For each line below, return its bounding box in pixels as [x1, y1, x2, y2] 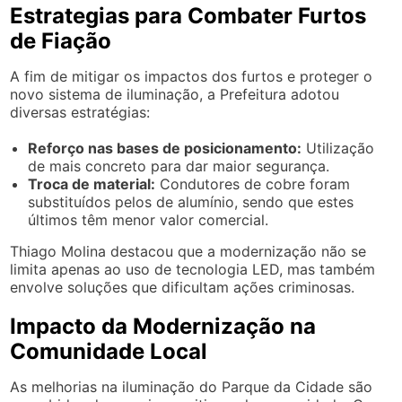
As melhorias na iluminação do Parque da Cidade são [10, 378, 373, 396]
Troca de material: [28, 175, 156, 193]
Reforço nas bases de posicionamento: [28, 139, 302, 157]
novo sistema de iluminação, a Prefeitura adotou [10, 85, 340, 103]
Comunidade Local [10, 338, 208, 364]
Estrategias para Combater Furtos [10, 3, 367, 29]
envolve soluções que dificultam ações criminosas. [10, 278, 355, 296]
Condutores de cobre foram [155, 175, 351, 193]
